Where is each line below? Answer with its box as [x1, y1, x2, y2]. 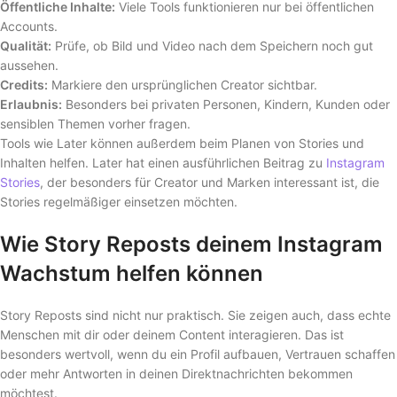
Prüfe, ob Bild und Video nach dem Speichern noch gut [51, 37, 373, 53]
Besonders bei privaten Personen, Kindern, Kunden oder [62, 96, 390, 112]
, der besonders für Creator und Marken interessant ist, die [40, 174, 379, 190]
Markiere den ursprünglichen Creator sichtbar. [48, 76, 317, 92]
